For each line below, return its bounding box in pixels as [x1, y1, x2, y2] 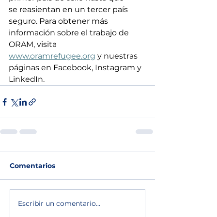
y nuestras [95, 51, 139, 61]
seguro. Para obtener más [9, 16, 110, 26]
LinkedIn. [9, 75, 46, 84]
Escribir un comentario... [18, 199, 100, 208]
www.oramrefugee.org [9, 51, 95, 61]
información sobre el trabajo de [9, 28, 131, 37]
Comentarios [10, 161, 55, 170]
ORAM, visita [9, 40, 59, 49]
